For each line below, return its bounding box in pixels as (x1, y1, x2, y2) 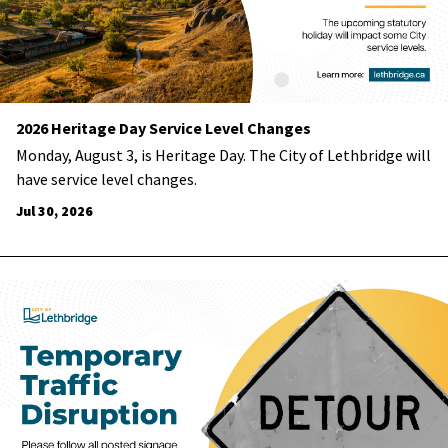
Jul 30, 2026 (16, 202, 93, 221)
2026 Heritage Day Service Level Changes (16, 118, 311, 139)
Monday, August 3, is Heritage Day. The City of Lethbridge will (16, 145, 431, 166)
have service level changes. (16, 169, 197, 190)
